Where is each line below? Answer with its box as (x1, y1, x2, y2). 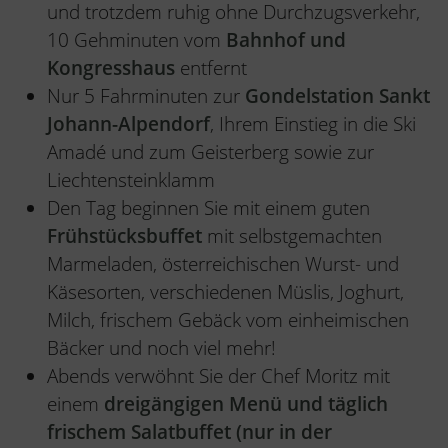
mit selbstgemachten (207, 222, 382, 249)
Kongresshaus (47, 54, 175, 81)
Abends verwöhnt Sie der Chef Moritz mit (47, 362, 390, 389)
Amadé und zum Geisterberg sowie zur (47, 138, 374, 165)
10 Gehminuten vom (47, 26, 226, 53)
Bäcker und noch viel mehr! (47, 334, 276, 361)
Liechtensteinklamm (47, 166, 215, 193)
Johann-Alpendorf (47, 110, 210, 137)
